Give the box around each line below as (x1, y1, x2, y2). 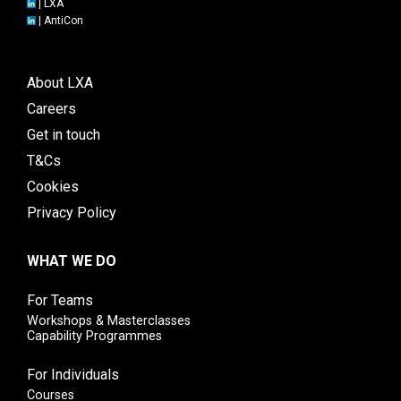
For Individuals (27, 366, 119, 384)
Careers (27, 100, 76, 118)
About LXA (27, 74, 93, 92)
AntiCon (44, 13, 83, 27)
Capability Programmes (27, 328, 162, 345)
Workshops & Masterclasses (27, 313, 191, 329)
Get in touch (27, 126, 100, 144)
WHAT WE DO (27, 252, 116, 270)
